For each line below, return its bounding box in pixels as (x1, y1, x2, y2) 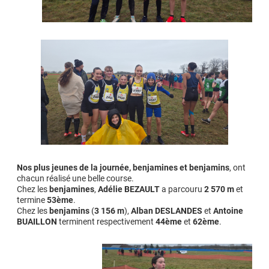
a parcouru (160, 184, 204, 194)
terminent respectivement (57, 216, 156, 226)
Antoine (213, 205, 243, 216)
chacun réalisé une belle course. (17, 173, 134, 183)
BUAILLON (17, 216, 57, 226)
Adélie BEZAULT (98, 184, 160, 194)
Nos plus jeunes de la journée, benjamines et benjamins (17, 162, 229, 172)
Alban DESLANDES (131, 205, 202, 216)
